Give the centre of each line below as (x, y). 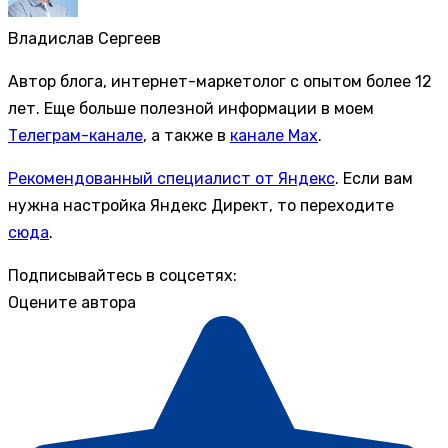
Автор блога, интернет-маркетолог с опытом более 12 (220, 82)
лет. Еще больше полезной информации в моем (191, 109)
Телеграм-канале (75, 136)
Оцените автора (72, 303)
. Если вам (374, 179)
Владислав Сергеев (84, 39)
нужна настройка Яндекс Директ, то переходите (201, 206)
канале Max (274, 136)
